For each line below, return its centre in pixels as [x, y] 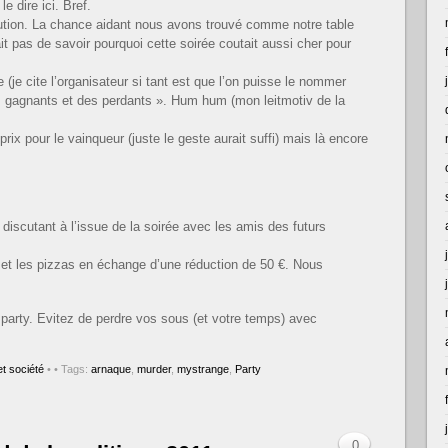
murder [154, 368]
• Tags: [72, 368]
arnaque [111, 368]
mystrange [203, 368]
